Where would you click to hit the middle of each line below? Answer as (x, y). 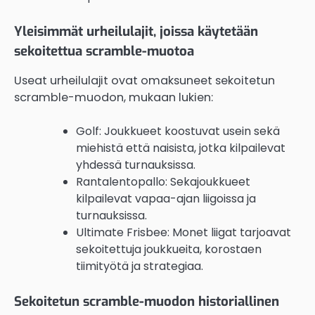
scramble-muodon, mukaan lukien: (114, 97)
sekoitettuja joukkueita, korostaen (169, 249)
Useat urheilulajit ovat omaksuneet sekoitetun (144, 80)
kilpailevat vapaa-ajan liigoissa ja (166, 198)
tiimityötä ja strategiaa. (140, 266)
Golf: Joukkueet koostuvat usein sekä (178, 131)
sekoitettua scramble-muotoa (104, 51)
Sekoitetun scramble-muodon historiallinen (147, 301)
